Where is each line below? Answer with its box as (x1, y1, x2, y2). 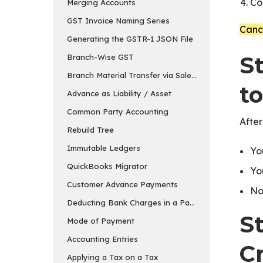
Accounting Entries (67, 234, 138, 244)
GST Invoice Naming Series (67, 15, 170, 25)
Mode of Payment (67, 215, 134, 225)
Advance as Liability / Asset (67, 88, 171, 98)
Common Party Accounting (67, 106, 168, 116)
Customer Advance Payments (67, 179, 178, 189)
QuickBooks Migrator (67, 161, 147, 171)
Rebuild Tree (67, 124, 114, 134)
